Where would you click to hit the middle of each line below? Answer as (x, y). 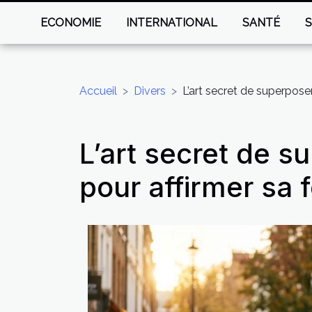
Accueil (98, 91)
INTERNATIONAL (172, 23)
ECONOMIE (71, 23)
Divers (150, 91)
